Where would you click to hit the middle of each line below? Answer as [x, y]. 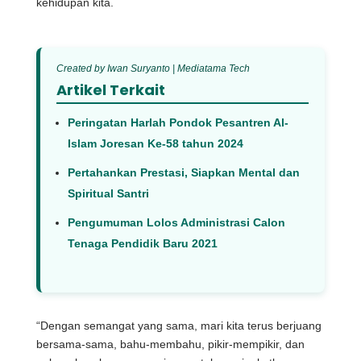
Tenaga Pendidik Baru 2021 [142, 244]
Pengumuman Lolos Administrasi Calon [176, 223]
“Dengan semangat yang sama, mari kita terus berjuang [178, 326]
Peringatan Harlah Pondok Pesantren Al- [178, 123]
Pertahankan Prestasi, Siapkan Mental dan [183, 173]
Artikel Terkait [110, 90]
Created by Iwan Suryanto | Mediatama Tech [153, 69]
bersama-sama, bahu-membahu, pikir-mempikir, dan [170, 344]
